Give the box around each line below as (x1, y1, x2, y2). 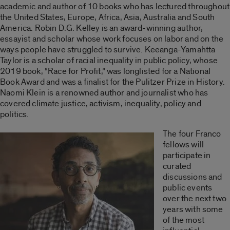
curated (163, 160, 191, 171)
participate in (163, 149, 211, 161)
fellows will (163, 139, 204, 150)
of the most (163, 214, 204, 225)
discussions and (163, 171, 222, 182)
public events (163, 182, 213, 193)
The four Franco (163, 128, 221, 139)
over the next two (163, 193, 226, 204)
